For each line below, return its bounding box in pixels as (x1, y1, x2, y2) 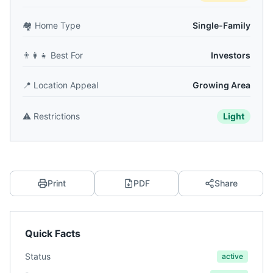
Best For (51, 50, 83, 60)
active (222, 252, 243, 261)
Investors (211, 50, 250, 60)
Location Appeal (34, 80, 98, 90)
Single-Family (193, 20, 250, 30)
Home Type (35, 20, 80, 30)
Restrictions (34, 111, 80, 121)
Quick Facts (25, 227, 80, 239)
